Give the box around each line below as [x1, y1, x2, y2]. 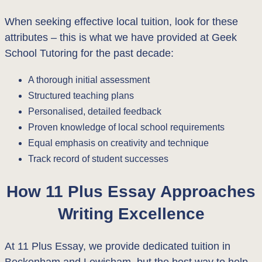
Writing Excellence [57, 204, 205, 223]
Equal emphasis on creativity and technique [28, 137, 209, 148]
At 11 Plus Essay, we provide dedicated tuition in [5, 240, 230, 252]
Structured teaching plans [28, 90, 134, 101]
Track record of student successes [28, 153, 168, 164]
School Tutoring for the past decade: [5, 47, 174, 59]
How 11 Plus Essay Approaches [6, 182, 256, 201]
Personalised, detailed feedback [28, 106, 161, 116]
